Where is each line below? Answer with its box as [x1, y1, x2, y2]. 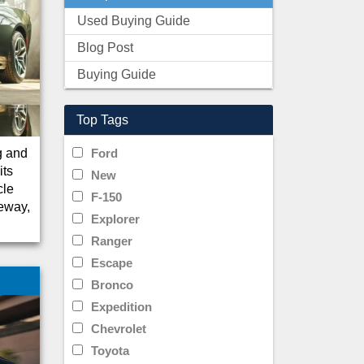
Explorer [90, 212, 140, 226]
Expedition [90, 300, 152, 314]
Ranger [90, 234, 132, 248]
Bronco [90, 278, 133, 292]
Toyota [90, 344, 129, 357]
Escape [90, 256, 132, 270]
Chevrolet [90, 322, 146, 336]
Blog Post [76, 41, 133, 54]
